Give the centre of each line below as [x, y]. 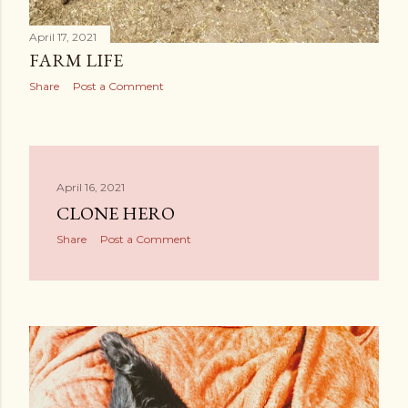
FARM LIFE [76, 61]
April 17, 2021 [63, 37]
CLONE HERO [116, 213]
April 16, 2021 [91, 187]
